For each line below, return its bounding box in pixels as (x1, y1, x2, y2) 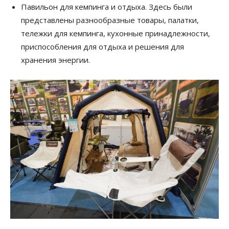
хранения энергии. (21, 54, 90, 65)
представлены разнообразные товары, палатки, (21, 14, 199, 25)
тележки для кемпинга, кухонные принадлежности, (21, 28, 210, 38)
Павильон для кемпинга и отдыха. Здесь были (21, 1, 192, 12)
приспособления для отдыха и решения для (21, 41, 184, 52)
